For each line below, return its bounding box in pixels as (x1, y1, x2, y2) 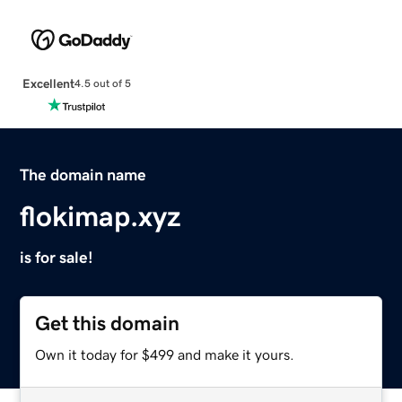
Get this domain (35, 312, 180, 334)
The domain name (20, 166, 147, 183)
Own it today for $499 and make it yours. (35, 346, 295, 362)
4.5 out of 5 (74, 78, 131, 90)
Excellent (22, 76, 74, 90)
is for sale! (20, 249, 94, 266)
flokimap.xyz (20, 201, 182, 231)
